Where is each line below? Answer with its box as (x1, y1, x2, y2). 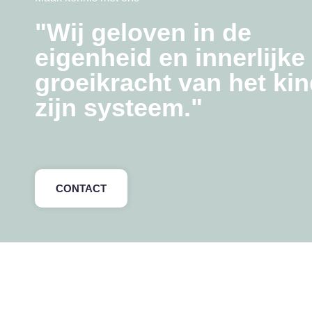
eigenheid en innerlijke (35, 42, 305, 72)
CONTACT (56, 182, 107, 194)
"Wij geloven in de (35, 17, 251, 47)
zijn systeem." (35, 93, 203, 122)
